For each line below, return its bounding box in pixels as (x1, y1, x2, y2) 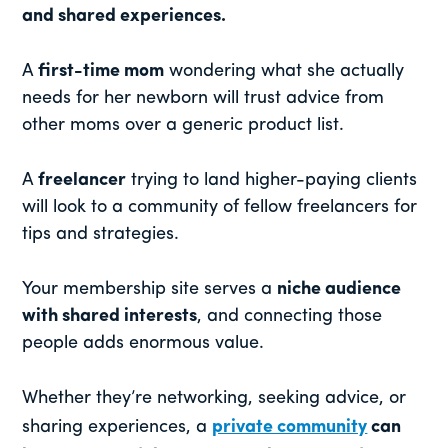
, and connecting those (197, 307, 383, 327)
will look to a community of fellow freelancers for (22, 198, 418, 218)
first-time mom (38, 62, 165, 82)
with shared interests (22, 307, 198, 327)
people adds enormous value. (22, 334, 265, 354)
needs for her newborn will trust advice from (22, 89, 385, 109)
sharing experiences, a (22, 418, 213, 438)
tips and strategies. (22, 225, 180, 245)
